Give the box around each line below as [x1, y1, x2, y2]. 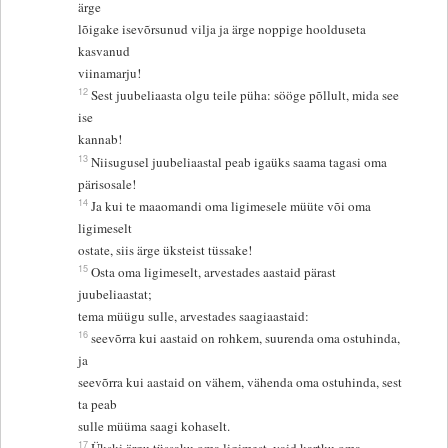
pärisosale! [78, 175, 137, 194]
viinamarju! [78, 64, 142, 83]
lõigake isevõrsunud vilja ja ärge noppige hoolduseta [78, 20, 367, 39]
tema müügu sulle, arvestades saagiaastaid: [78, 307, 310, 326]
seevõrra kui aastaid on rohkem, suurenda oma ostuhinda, [91, 329, 401, 348]
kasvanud [78, 42, 135, 61]
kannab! [78, 130, 123, 149]
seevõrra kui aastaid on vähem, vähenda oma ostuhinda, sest [78, 373, 403, 392]
